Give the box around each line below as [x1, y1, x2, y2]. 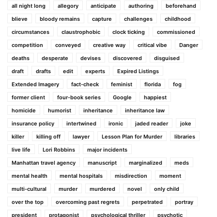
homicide [12, 107, 36, 114]
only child [154, 185, 179, 192]
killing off [36, 133, 61, 140]
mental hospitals [60, 172, 103, 179]
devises [80, 54, 101, 62]
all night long [12, 2, 46, 9]
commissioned [157, 28, 195, 35]
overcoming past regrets [56, 198, 120, 205]
